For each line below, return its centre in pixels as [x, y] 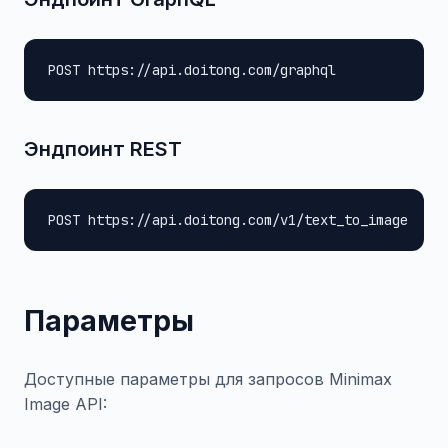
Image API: [65, 404]
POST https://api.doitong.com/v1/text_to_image [228, 220]
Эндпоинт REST [103, 149]
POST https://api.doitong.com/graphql [192, 70]
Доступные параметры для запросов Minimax [208, 379]
